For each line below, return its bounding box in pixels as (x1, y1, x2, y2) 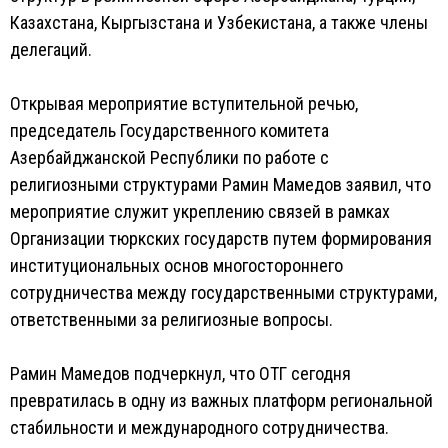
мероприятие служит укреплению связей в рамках (10, 201, 390, 222)
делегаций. (10, 39, 92, 60)
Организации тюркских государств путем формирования (10, 228, 432, 249)
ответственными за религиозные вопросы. (10, 309, 333, 330)
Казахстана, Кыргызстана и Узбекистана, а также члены (10, 12, 428, 33)
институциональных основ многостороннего (10, 255, 343, 276)
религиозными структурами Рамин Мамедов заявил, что (10, 174, 431, 195)
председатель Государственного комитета (10, 120, 329, 141)
